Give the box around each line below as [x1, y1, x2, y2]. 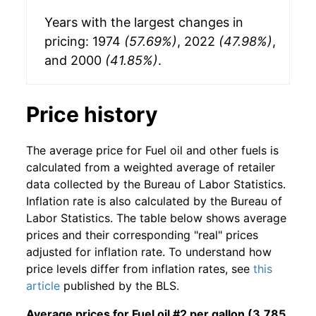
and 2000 [44, 53, 105, 68]
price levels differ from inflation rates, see [26, 262, 253, 276]
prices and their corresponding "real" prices [26, 228, 258, 243]
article [26, 279, 60, 293]
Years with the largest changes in [44, 15, 243, 30]
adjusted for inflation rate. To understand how [26, 245, 272, 260]
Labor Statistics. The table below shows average [26, 211, 286, 226]
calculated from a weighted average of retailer [26, 160, 275, 175]
